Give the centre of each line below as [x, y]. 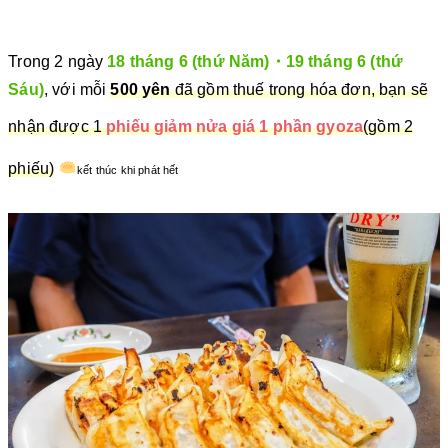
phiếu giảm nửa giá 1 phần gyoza [235, 126]
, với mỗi [77, 89]
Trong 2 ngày [58, 61]
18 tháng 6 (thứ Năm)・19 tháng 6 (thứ [255, 61]
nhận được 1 [57, 126]
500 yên [140, 89]
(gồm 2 [388, 126]
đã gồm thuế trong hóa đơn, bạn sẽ [299, 89]
